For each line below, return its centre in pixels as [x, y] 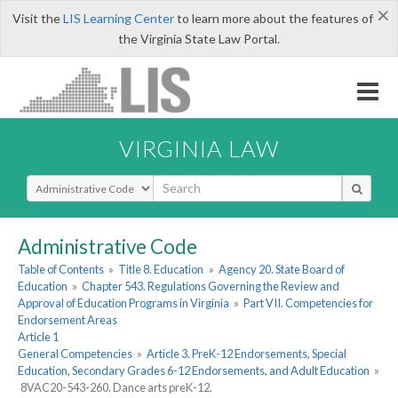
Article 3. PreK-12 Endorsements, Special [247, 354]
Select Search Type [80, 182]
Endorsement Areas [68, 320]
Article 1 [38, 337]
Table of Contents [61, 270]
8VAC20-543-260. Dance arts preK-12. [117, 388]
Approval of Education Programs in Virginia [123, 303]
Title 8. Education [161, 270]
